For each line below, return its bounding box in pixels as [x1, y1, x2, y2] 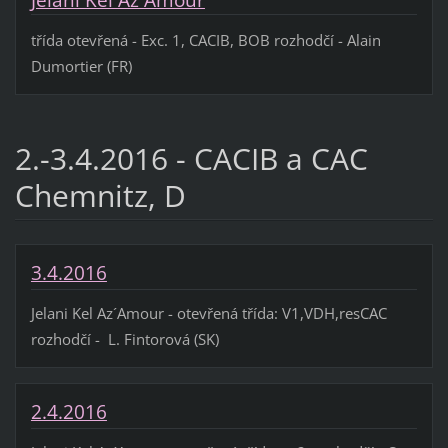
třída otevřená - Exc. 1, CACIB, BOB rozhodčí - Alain [30, 29, 381, 50]
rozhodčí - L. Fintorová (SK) [30, 328, 219, 349]
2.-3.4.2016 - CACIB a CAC [14, 137, 368, 179]
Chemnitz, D [14, 174, 186, 216]
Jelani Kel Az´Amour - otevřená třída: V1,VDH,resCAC [30, 302, 387, 323]
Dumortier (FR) [30, 55, 132, 76]
